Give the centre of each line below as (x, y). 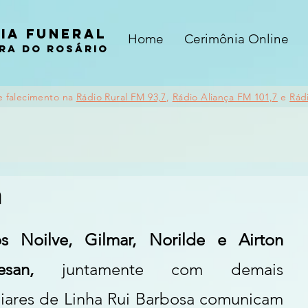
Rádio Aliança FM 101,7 (225, 97)
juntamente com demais (173, 269)
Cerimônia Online (236, 39)
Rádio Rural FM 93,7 (121, 97)
